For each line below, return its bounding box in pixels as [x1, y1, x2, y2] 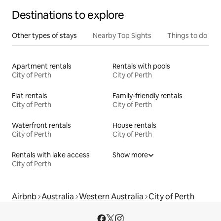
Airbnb [12, 191, 37, 202]
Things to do [167, 31, 207, 40]
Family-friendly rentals [112, 91, 183, 100]
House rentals [112, 120, 156, 130]
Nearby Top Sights [93, 31, 151, 40]
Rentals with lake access [12, 150, 90, 159]
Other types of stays [12, 31, 77, 40]
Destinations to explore [12, 7, 124, 22]
